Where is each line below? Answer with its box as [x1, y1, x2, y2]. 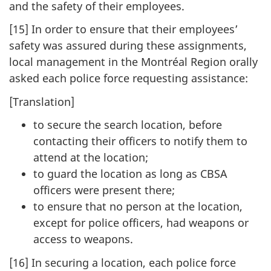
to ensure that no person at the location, [33, 199, 243, 214]
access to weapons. [33, 232, 133, 247]
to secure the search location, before [33, 117, 222, 132]
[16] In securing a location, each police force [9, 255, 236, 270]
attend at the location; [33, 150, 148, 165]
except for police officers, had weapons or [33, 215, 249, 230]
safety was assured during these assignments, [9, 38, 247, 53]
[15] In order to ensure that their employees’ [9, 22, 238, 37]
